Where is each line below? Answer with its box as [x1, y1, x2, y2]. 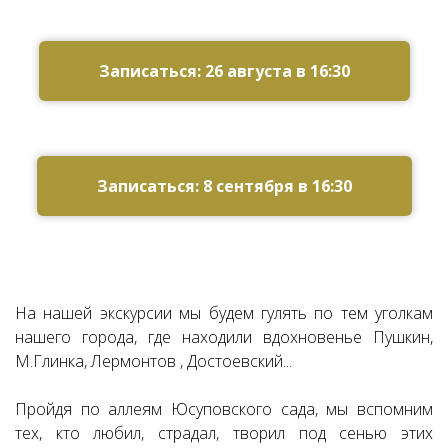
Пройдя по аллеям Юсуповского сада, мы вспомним [15, 398, 433, 420]
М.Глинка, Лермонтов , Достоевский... [15, 350, 292, 372]
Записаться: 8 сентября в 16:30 [96, 175, 352, 197]
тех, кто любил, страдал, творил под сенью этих [15, 422, 433, 444]
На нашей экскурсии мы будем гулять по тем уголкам [15, 302, 433, 324]
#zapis [235, 26, 282, 48]
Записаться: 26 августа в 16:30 [204, 60, 350, 82]
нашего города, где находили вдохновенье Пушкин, [15, 326, 433, 348]
